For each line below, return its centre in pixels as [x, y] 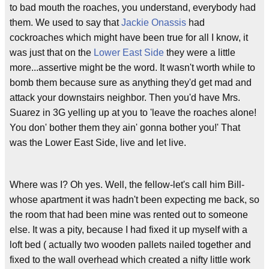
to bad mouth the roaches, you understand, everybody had [133, 8]
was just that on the [52, 53]
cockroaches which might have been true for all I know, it [129, 38]
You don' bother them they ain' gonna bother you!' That [125, 128]
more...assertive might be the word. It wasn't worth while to [132, 68]
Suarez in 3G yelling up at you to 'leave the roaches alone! [133, 113]
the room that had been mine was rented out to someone [129, 215]
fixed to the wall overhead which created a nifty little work [130, 260]
